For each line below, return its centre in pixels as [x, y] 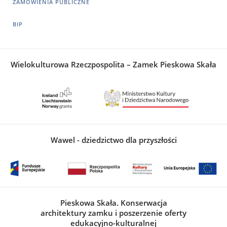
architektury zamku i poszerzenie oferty [113, 213]
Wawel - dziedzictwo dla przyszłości [113, 140]
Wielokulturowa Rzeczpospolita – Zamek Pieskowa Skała [113, 64]
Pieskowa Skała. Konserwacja [113, 202]
